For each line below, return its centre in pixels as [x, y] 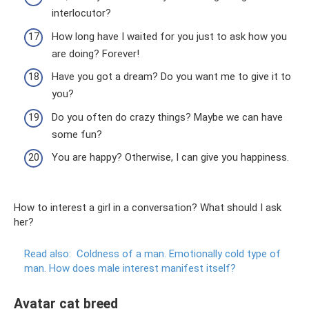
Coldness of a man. [121, 254]
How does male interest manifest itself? [142, 269]
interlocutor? [81, 13]
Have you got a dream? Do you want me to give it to [171, 77]
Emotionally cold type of [225, 254]
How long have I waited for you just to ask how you [169, 36]
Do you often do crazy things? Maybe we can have [167, 117]
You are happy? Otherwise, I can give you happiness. [170, 158]
